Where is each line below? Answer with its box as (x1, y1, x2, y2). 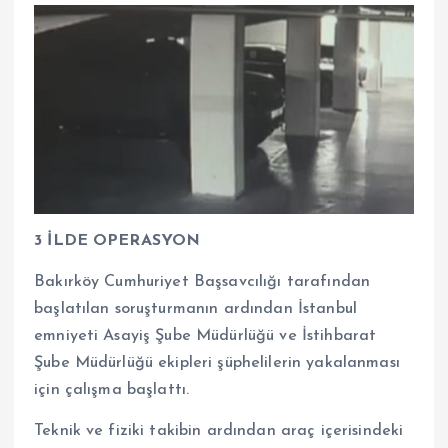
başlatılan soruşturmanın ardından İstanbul (34, 300, 357, 317)
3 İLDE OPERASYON (34, 232, 201, 249)
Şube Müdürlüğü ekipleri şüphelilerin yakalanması (34, 354, 400, 371)
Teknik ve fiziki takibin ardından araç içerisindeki (34, 422, 404, 439)
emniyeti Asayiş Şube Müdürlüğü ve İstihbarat (34, 327, 377, 344)
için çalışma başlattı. (34, 381, 190, 398)
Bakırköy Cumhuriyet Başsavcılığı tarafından (34, 273, 371, 290)
